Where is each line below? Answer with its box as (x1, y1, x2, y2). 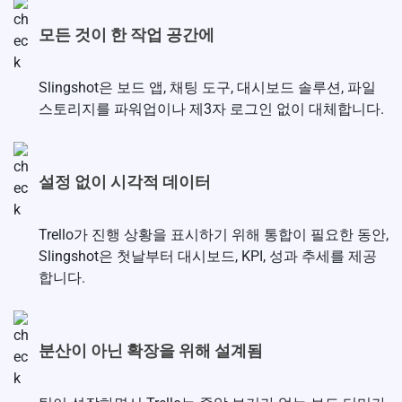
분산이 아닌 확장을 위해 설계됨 (39, 340, 263, 360)
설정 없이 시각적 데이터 (39, 171, 211, 191)
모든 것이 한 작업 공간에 (39, 24, 214, 44)
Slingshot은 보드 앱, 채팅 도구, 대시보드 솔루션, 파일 (39, 79, 376, 97)
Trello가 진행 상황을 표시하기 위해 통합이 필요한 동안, (39, 226, 389, 244)
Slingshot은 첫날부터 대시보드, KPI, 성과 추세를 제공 (39, 248, 377, 266)
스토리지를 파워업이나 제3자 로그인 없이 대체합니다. (39, 100, 384, 118)
